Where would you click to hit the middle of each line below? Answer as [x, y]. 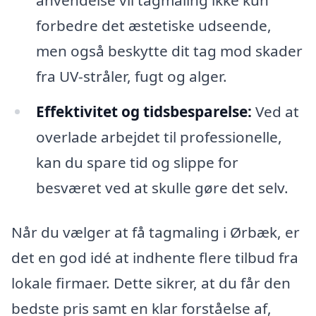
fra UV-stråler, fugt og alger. [131, 76]
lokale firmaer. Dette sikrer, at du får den [151, 283]
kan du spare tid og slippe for [137, 162]
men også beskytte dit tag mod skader [169, 50]
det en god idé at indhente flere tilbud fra [155, 258]
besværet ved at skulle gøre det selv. [162, 187]
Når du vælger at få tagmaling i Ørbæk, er [156, 232]
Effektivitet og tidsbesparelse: [144, 111]
